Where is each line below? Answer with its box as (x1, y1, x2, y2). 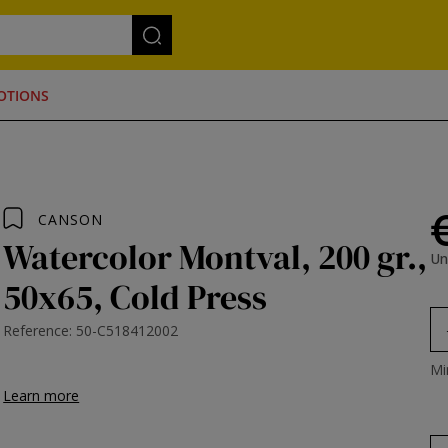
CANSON (38, 210, 104, 229)
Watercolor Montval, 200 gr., (3, 234, 428, 280)
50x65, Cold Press (3, 274, 268, 320)
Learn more (3, 386, 80, 405)
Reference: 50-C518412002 (3, 321, 179, 340)
